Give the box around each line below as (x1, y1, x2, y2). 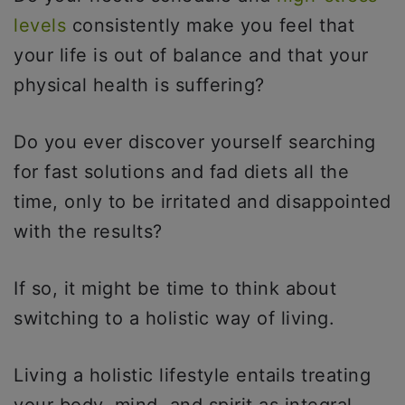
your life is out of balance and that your (14, 44, 369, 66)
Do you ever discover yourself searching (14, 131, 376, 153)
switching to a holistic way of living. (14, 307, 334, 329)
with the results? (14, 221, 168, 242)
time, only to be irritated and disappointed (14, 191, 391, 212)
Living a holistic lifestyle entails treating (14, 364, 371, 386)
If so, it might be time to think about (14, 278, 336, 299)
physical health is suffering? (14, 74, 265, 96)
